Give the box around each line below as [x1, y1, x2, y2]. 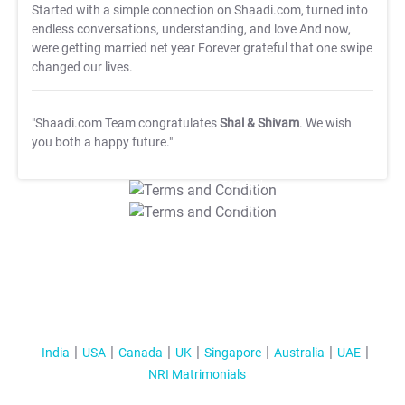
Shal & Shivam [220, 115, 299, 131]
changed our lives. [32, 59, 133, 75]
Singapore [203, 345, 261, 361]
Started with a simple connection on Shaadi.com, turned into [32, 2, 368, 18]
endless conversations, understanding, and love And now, [32, 21, 351, 37]
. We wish [299, 115, 352, 131]
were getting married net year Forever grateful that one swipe [32, 40, 372, 56]
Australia [273, 345, 325, 361]
